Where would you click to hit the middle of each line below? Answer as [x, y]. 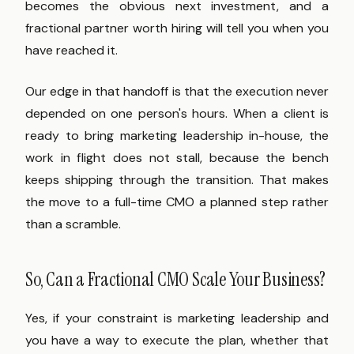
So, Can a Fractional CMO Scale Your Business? [176, 280]
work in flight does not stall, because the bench [177, 158]
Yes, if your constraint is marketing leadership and [177, 318]
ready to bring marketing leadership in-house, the [177, 136]
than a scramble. [73, 224]
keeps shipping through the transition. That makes [177, 180]
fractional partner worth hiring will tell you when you [177, 28]
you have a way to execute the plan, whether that [177, 341]
